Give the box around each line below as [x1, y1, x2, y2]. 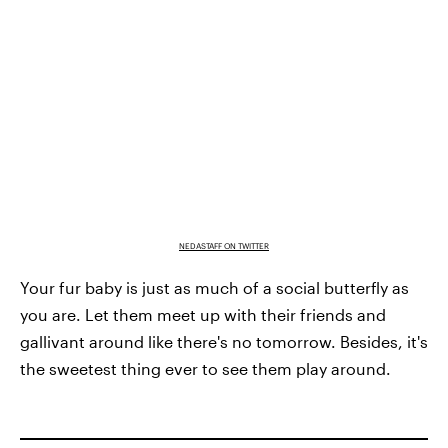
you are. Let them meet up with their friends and [20, 304, 386, 324]
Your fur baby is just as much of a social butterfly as [20, 277, 409, 297]
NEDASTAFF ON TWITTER [179, 240, 269, 251]
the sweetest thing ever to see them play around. [20, 358, 391, 378]
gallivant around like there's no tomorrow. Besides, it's [20, 331, 428, 351]
